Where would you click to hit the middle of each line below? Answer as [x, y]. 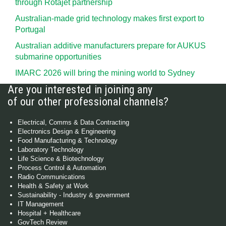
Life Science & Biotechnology [61, 159]
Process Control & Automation [62, 168]
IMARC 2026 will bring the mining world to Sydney [105, 73]
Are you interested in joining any [80, 90]
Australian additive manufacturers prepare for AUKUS [110, 46]
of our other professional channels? [88, 102]
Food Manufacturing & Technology [68, 140]
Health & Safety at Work [53, 186]
